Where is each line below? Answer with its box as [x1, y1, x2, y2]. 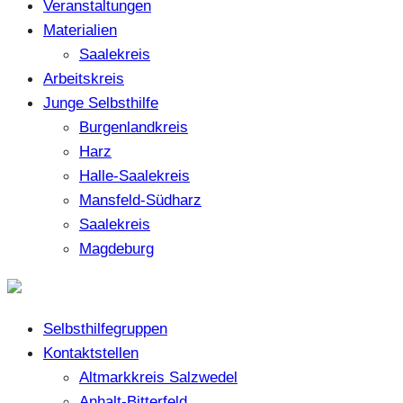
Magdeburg [79, 239, 154, 258]
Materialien [43, 21, 117, 40]
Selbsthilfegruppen [43, 318, 167, 337]
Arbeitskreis [43, 69, 124, 88]
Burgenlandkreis [79, 118, 188, 137]
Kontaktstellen [43, 343, 139, 362]
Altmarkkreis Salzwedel [79, 367, 237, 386]
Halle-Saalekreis [79, 166, 190, 185]
